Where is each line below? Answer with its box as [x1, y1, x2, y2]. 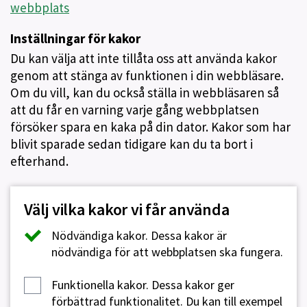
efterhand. [10, 153, 69, 169]
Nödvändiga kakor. [51, 228, 148, 243]
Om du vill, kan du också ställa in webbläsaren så [10, 84, 279, 101]
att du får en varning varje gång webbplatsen [10, 101, 259, 118]
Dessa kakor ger [149, 277, 234, 293]
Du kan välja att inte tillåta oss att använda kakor [10, 50, 277, 66]
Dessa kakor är [148, 228, 227, 243]
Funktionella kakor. [51, 277, 149, 293]
